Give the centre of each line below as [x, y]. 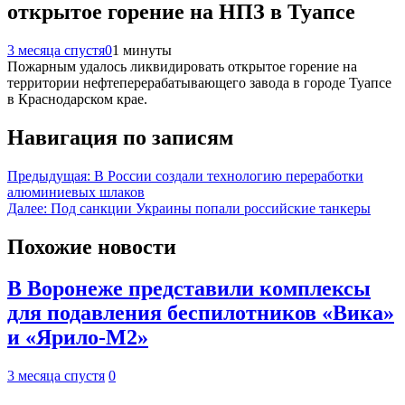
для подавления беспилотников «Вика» [201, 313]
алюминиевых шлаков [76, 192]
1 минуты [142, 50]
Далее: [27, 208]
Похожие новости [92, 246]
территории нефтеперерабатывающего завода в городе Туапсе [199, 82]
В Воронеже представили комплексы [189, 289]
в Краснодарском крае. [77, 99]
